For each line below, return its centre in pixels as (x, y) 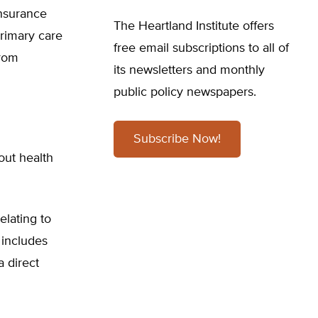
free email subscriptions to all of (201, 48)
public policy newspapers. (185, 92)
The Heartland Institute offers (194, 26)
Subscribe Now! (177, 139)
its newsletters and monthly (189, 70)
